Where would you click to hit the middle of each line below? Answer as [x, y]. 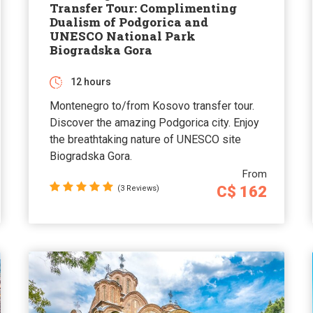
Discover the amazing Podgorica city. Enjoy [154, 122]
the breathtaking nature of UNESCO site [145, 139]
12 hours [90, 81]
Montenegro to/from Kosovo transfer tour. [152, 105]
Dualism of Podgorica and [129, 22]
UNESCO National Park [122, 36]
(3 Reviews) [138, 188]
